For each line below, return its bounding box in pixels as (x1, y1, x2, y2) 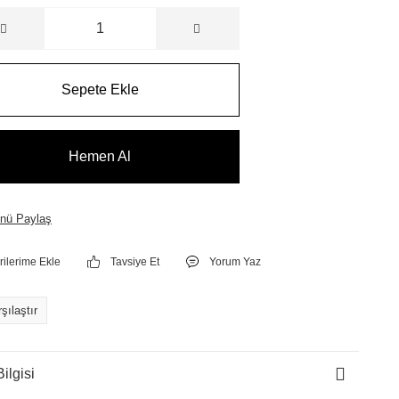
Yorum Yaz (209, 256, 262, 268)
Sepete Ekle (61, 82, 139, 97)
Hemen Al (69, 149, 132, 164)
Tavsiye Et (110, 256, 160, 268)
